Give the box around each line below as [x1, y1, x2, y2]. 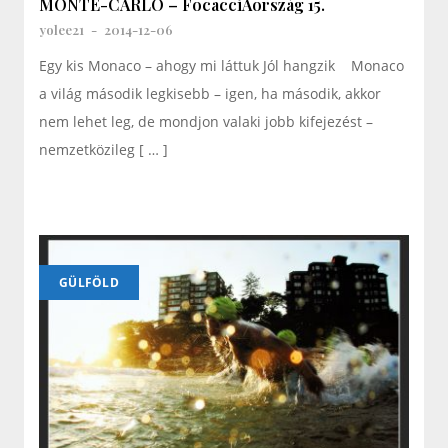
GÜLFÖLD [59, 273, 119, 291]
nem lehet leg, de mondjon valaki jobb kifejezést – [39, 111, 373, 131]
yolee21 [39, 20, 84, 38]
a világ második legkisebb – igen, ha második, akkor [39, 83, 381, 103]
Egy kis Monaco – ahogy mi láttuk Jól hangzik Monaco [39, 55, 404, 75]
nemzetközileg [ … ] [39, 139, 168, 159]
